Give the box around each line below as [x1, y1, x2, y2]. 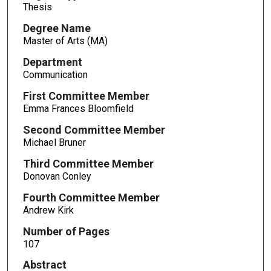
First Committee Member [22, 90, 149, 103]
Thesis [22, 1, 52, 13]
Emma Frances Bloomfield [22, 103, 134, 115]
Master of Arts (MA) [22, 35, 108, 47]
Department [22, 56, 82, 69]
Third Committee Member [22, 157, 154, 170]
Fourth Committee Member [22, 191, 160, 204]
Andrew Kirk [22, 204, 74, 216]
